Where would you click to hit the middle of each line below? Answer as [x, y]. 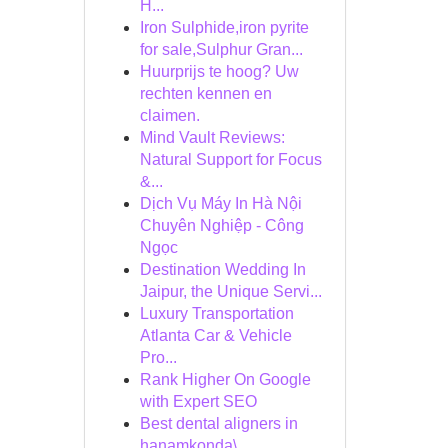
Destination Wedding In [222, 269]
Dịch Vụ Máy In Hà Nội [220, 203]
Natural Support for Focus [230, 159]
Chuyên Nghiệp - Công [221, 225]
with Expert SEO [198, 401]
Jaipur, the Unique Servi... [230, 291]
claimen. [169, 115]
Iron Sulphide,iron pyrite [224, 27]
